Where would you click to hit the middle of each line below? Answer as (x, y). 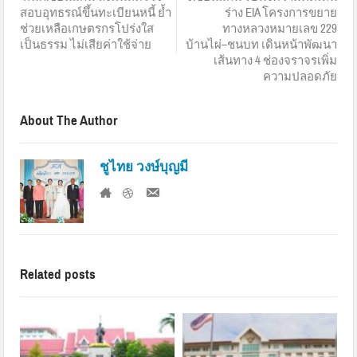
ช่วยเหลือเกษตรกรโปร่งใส (87, 29)
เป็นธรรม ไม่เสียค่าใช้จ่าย (86, 45)
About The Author (69, 121)
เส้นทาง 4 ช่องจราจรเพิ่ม (275, 61)
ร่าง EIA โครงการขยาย (280, 14)
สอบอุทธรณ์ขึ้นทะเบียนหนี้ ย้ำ (96, 14)
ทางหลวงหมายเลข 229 (279, 29)
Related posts (58, 275)
